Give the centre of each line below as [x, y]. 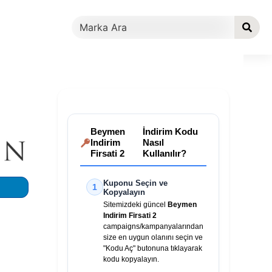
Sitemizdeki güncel [135, 205]
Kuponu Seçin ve [135, 183]
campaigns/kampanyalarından [153, 226]
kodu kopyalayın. [131, 259]
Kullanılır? [165, 153]
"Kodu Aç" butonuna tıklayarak [152, 248]
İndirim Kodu [171, 131]
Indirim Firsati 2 [130, 216]
